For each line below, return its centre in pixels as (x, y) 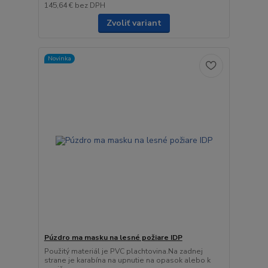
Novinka (59, 59)
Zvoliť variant (134, 23)
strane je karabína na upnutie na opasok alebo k (127, 261)
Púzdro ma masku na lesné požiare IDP (113, 238)
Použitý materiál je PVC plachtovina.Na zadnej (123, 252)
